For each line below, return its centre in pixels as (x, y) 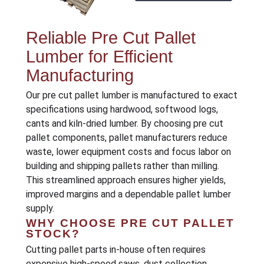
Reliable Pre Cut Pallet (110, 37)
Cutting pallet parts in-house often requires (115, 250)
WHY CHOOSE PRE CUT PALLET (130, 223)
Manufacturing (80, 75)
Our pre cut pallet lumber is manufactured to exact (131, 95)
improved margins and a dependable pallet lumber (128, 194)
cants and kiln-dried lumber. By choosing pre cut (124, 123)
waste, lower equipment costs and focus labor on (128, 151)
